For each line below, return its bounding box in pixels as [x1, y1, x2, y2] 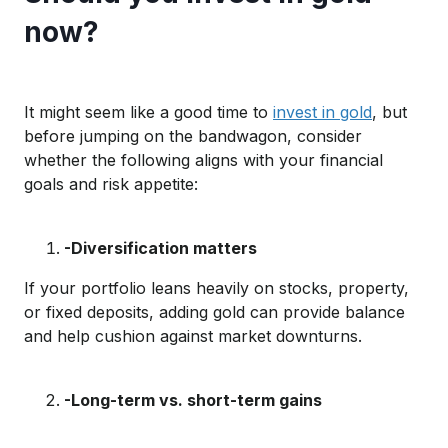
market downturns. [218, 325, 362, 346]
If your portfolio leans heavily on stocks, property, [24, 277, 409, 298]
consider [297, 125, 362, 146]
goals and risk [24, 173, 134, 194]
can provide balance [250, 301, 405, 322]
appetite [134, 173, 194, 194]
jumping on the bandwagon [80, 125, 287, 146]
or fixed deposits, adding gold [24, 301, 250, 322]
